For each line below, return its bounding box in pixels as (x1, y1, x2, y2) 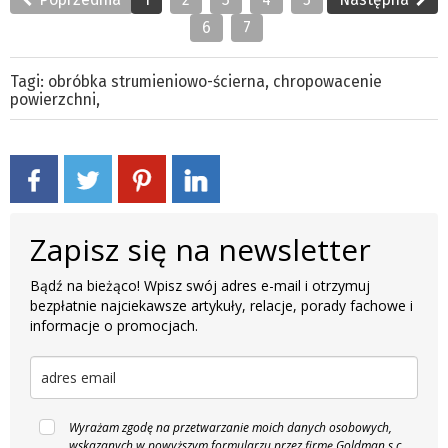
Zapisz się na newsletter (30, 228, 371, 270)
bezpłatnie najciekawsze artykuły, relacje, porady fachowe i (30, 295, 413, 315)
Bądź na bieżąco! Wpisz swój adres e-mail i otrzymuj (30, 275, 370, 295)
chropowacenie (273, 71, 382, 91)
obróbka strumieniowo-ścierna (48, 71, 265, 91)
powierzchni (10, 89, 96, 109)
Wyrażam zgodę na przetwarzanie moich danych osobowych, (69, 418, 392, 436)
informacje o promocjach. (30, 315, 198, 335)
